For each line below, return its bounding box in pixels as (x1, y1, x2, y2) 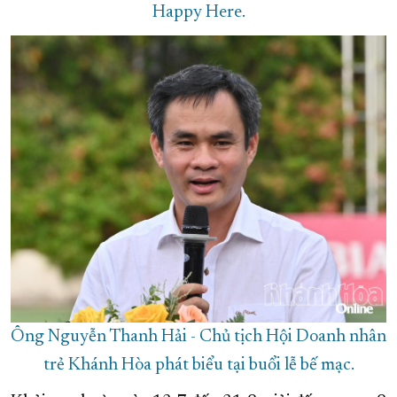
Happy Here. (152, 4, 245, 22)
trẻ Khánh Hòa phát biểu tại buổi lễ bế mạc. (43, 356, 354, 375)
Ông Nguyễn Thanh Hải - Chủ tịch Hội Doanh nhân (11, 328, 386, 346)
